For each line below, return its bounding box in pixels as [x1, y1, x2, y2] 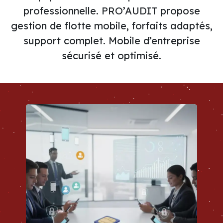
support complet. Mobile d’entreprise [23, 34, 200, 47]
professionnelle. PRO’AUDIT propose [23, 4, 200, 17]
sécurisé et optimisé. [62, 49, 161, 62]
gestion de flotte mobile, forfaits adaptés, [10, 19, 213, 32]
